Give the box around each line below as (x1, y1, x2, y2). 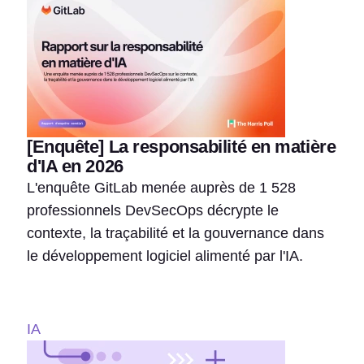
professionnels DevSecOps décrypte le (27, 201, 279, 219)
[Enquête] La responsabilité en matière (27, 136, 336, 157)
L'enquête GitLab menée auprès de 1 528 (27, 179, 296, 196)
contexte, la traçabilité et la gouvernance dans (27, 224, 324, 241)
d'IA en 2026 (27, 155, 123, 176)
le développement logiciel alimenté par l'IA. (27, 247, 303, 264)
